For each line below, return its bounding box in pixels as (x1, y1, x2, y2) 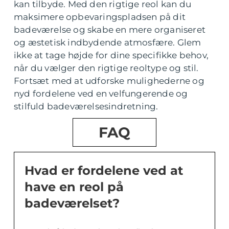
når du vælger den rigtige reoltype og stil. (14, 63, 199, 74)
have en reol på (25, 179, 124, 195)
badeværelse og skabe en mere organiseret (14, 25, 206, 35)
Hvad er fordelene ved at (25, 163, 183, 178)
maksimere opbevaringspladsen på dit (14, 12, 186, 22)
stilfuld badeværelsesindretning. (14, 101, 158, 112)
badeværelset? (25, 196, 120, 211)
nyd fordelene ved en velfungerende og (14, 88, 188, 99)
